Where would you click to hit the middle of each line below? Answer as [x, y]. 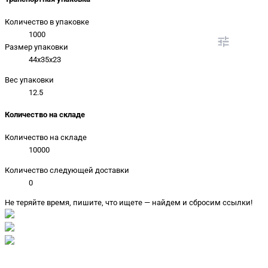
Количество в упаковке [47, 22]
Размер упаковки [36, 47]
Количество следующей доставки [67, 170]
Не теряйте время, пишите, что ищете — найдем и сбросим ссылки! [129, 203]
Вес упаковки [29, 80]
